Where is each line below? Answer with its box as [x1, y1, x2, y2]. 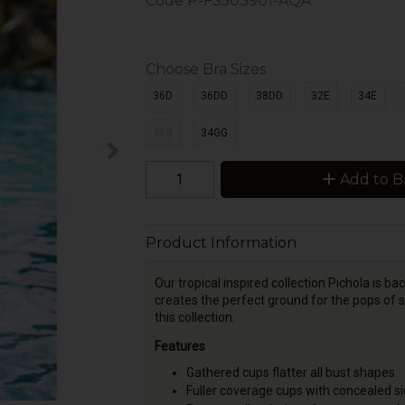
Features [154, 338, 205, 353]
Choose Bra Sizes [145, 60, 266, 78]
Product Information [145, 234, 297, 252]
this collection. [154, 309, 235, 325]
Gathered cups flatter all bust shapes [185, 364, 395, 380]
